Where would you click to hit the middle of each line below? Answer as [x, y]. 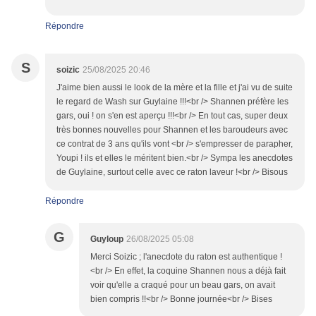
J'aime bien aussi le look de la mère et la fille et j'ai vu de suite [175, 88]
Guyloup [107, 239]
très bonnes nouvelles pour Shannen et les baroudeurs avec [172, 130]
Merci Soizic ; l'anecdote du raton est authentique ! [186, 257]
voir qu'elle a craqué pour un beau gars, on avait [183, 285]
